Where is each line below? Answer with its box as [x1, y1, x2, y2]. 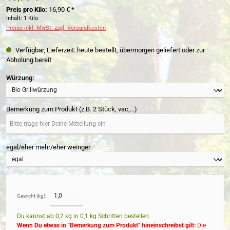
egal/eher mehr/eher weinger [6, 143, 90, 151]
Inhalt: [6, 14, 24, 22]
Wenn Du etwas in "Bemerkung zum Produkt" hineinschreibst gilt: [17, 221, 196, 229]
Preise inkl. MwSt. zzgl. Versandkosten [6, 24, 106, 31]
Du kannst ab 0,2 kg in [17, 212, 80, 220]
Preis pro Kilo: [6, 5, 47, 13]
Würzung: [6, 74, 34, 82]
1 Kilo [24, 14, 38, 22]
